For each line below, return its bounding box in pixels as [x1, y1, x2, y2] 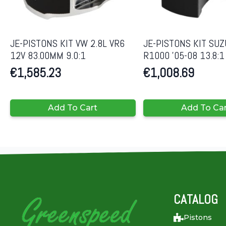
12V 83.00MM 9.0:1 [10, 49, 86, 63]
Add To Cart [48, 103, 98, 113]
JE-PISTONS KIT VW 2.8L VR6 [10, 37, 125, 50]
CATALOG [173, 192, 218, 208]
